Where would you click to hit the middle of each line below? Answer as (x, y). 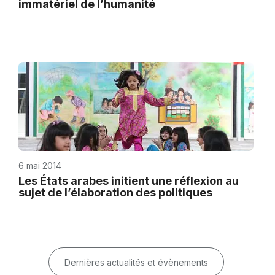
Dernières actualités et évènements (136, 262)
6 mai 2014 (40, 165)
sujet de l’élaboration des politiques (115, 192)
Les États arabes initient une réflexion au (129, 181)
